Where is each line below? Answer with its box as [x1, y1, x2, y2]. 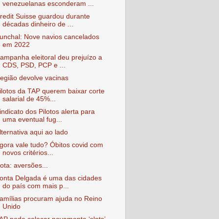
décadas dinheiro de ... [2, 21, 73, 28]
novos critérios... [2, 149, 53, 156]
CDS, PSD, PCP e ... [2, 62, 66, 69]
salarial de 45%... [2, 95, 56, 103]
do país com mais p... [2, 182, 69, 190]
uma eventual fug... [2, 115, 62, 123]
